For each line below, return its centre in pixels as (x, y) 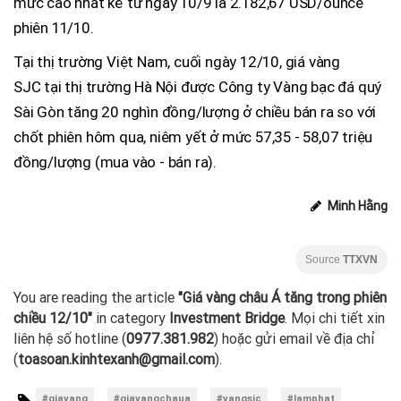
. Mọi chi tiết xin (335, 319)
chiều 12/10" (53, 319)
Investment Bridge (227, 319)
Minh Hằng (356, 206)
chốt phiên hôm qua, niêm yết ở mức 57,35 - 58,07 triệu (193, 137)
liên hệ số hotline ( (70, 339)
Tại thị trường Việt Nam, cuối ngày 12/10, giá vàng (177, 62)
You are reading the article (96, 298)
